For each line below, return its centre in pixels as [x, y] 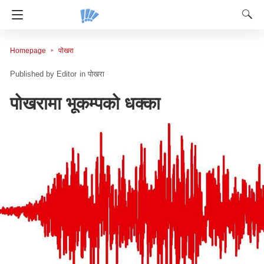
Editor [67, 74]
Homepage [28, 51]
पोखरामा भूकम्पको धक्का [85, 104]
